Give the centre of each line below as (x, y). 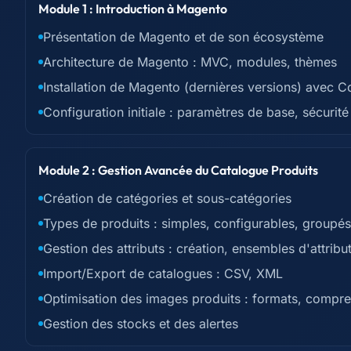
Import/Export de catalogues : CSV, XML (163, 273)
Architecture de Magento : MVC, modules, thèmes (190, 62)
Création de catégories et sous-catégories (167, 198)
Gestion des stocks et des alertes (141, 324)
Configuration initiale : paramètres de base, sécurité (196, 112)
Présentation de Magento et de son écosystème (183, 37)
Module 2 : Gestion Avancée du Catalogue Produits (178, 170)
